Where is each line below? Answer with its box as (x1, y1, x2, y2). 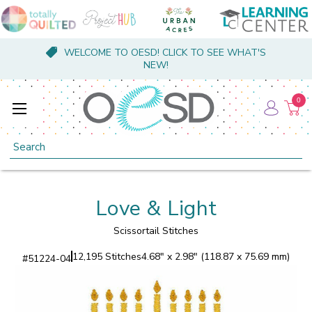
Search (10, 136, 41, 150)
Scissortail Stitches (114, 224, 198, 237)
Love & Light (95, 194, 217, 223)
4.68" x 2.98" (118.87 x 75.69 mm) (141, 249, 290, 263)
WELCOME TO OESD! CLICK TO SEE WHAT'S (63, 46, 266, 59)
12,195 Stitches (72, 249, 141, 263)
